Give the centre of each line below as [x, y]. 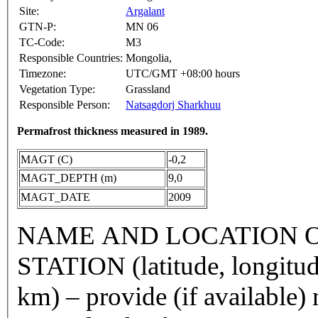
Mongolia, [149, 58]
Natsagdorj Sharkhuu [173, 105]
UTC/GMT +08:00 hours [183, 74]
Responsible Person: [65, 105]
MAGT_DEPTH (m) [68, 178]
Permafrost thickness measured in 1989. [113, 131]
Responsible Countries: [71, 58]
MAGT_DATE [55, 197]
